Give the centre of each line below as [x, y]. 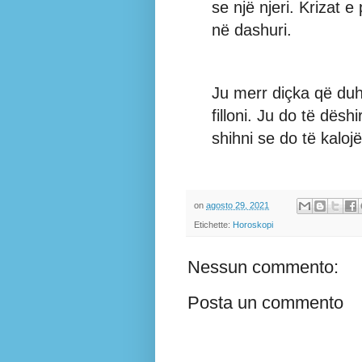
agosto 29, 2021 [238, 206]
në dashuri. [252, 30]
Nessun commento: [263, 267]
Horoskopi [253, 225]
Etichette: [213, 225]
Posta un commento [265, 303]
